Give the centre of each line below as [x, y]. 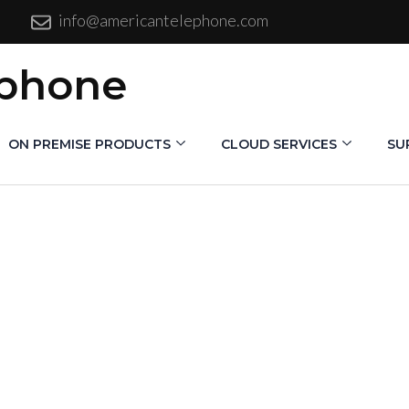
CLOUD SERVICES [279, 145]
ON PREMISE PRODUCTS [89, 145]
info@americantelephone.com [164, 20]
